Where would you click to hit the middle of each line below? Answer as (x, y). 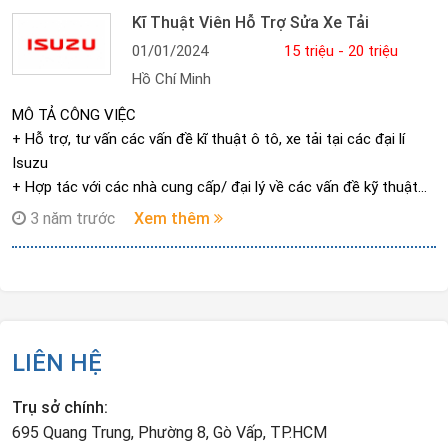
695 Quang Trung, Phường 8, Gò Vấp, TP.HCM (169, 432)
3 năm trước (70, 218)
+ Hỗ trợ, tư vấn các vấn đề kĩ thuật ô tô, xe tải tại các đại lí (208, 138)
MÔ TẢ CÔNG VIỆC (74, 114)
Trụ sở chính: (60, 407)
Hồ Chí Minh (171, 78)
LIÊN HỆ (57, 362)
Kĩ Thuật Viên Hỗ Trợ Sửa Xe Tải (250, 22)
